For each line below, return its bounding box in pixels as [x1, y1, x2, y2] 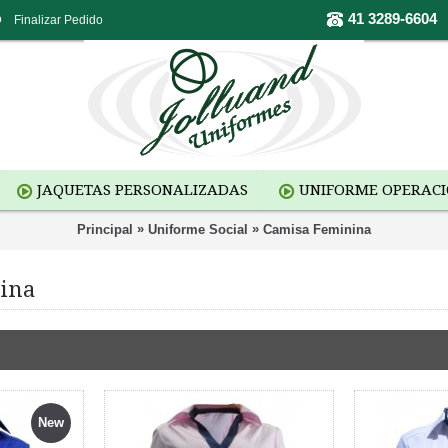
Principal [77, 221, 133, 237]
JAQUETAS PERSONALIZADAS [37, 181, 248, 199]
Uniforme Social [148, 221, 248, 237]
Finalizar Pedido [14, 13, 103, 27]
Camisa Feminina [263, 221, 371, 237]
